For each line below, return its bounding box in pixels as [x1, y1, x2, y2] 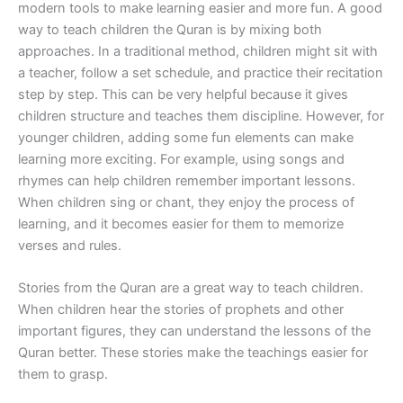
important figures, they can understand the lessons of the [18, 322, 371, 339]
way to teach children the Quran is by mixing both [18, 21, 322, 38]
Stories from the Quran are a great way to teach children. [18, 279, 363, 296]
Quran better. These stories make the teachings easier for [18, 344, 368, 361]
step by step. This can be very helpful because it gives [18, 85, 348, 103]
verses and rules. [18, 237, 121, 254]
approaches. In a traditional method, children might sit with [18, 42, 378, 59]
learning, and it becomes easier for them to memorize [18, 215, 344, 232]
